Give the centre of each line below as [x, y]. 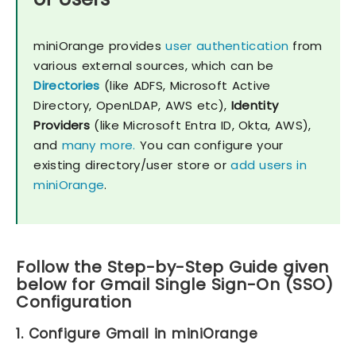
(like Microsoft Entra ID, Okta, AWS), [201, 126]
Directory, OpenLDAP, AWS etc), [132, 106]
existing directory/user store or [132, 165]
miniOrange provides [100, 46]
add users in [269, 165]
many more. [99, 145]
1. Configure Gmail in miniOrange [137, 334]
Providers [62, 126]
